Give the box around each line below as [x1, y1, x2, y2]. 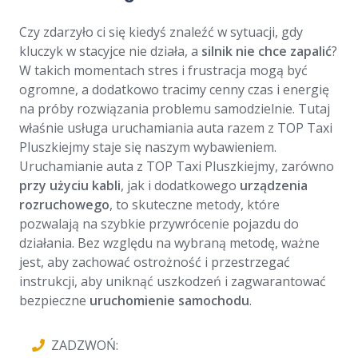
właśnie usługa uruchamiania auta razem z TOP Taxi [19, 119, 332, 137]
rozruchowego [19, 196, 109, 214]
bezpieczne [19, 292, 89, 310]
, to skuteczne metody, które [109, 196, 280, 214]
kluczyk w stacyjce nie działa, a [19, 42, 201, 61]
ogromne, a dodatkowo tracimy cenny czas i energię [19, 81, 329, 99]
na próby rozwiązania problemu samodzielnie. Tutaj [19, 100, 330, 118]
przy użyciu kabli [19, 177, 121, 195]
